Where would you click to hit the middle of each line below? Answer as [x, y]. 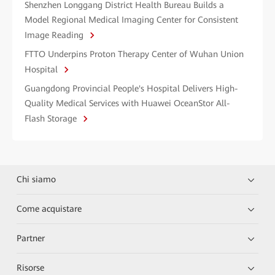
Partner [31, 238]
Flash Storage [52, 118]
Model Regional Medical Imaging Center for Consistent [131, 19]
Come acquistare [49, 208]
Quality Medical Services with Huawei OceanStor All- [127, 103]
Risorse [31, 267]
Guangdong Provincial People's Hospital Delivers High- [131, 88]
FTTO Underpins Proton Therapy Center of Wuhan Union [134, 54]
